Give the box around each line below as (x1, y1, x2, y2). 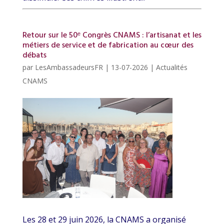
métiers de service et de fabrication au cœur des (22, 39, 193, 52)
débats (22, 49, 46, 62)
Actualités (155, 62, 187, 72)
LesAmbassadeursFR (34, 62, 103, 72)
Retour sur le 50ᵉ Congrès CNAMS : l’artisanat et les (22, 29, 201, 42)
